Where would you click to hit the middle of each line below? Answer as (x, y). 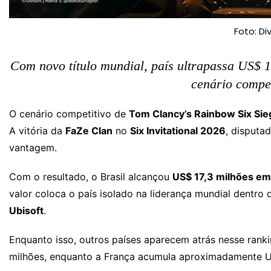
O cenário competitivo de (69, 113)
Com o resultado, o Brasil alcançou (91, 176)
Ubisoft (26, 210)
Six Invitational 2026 (178, 130)
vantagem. (33, 147)
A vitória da (37, 130)
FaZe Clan (89, 130)
